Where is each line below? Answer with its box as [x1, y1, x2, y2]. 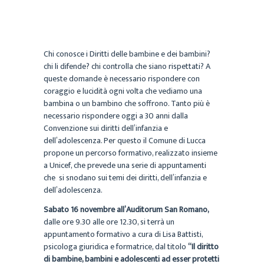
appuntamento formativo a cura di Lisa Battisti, [44, 227, 203, 242]
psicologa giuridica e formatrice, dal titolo [44, 240, 188, 254]
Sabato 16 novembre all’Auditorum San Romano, [44, 203, 209, 217]
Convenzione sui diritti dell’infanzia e [44, 121, 168, 135]
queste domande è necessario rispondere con [44, 71, 200, 85]
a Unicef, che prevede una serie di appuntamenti [44, 158, 206, 172]
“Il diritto [188, 240, 219, 254]
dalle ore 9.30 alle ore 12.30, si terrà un [44, 215, 174, 229]
